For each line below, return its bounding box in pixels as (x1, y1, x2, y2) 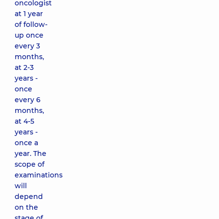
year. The (15, 149, 46, 158)
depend (15, 192, 43, 201)
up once (15, 31, 44, 40)
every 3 (15, 42, 40, 50)
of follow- (15, 20, 47, 29)
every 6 (15, 95, 41, 104)
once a (15, 138, 38, 147)
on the (15, 203, 38, 212)
